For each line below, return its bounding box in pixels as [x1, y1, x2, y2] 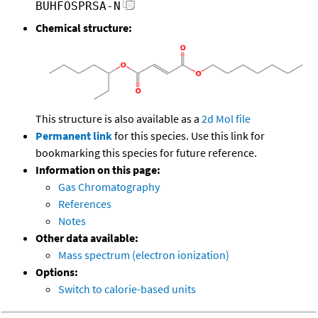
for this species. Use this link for [114, 128, 265, 143]
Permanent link [35, 128, 112, 143]
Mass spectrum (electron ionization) [58, 247, 229, 262]
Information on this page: [35, 162, 160, 177]
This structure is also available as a [35, 111, 202, 126]
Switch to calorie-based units [58, 281, 196, 296]
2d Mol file [202, 111, 251, 126]
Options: [35, 264, 78, 279]
